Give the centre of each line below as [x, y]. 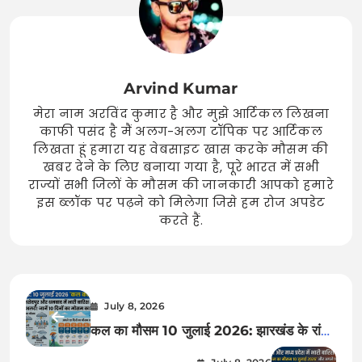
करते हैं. [181, 221]
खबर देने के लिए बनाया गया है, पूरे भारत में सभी [181, 167]
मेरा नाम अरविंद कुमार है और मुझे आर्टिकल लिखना [181, 114]
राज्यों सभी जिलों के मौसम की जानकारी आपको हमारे [181, 185]
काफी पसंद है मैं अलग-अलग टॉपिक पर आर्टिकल [181, 132]
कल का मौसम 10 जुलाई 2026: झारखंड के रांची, [213, 330]
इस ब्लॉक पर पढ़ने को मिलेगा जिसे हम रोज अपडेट [181, 203]
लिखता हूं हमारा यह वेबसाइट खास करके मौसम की [181, 149]
